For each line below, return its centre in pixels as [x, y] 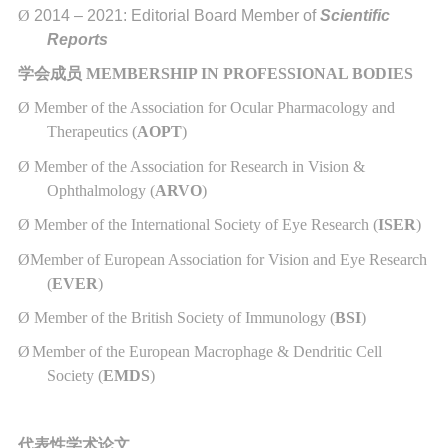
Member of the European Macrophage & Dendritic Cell [206, 352]
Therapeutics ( [92, 132]
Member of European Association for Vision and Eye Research [228, 259]
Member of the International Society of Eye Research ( [205, 225]
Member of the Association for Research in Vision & [199, 166]
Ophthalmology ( [101, 190]
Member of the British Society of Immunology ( [184, 317]
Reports [78, 39]
